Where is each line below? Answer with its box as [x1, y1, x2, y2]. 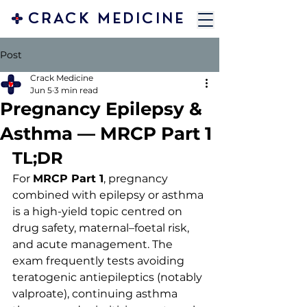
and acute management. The [12, 238, 175, 251]
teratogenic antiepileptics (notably [12, 271, 205, 284]
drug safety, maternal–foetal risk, [12, 221, 192, 234]
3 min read [54, 85, 98, 95]
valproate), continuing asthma [12, 287, 180, 300]
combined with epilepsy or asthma [12, 188, 206, 201]
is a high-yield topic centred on [12, 205, 185, 218]
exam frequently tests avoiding [12, 254, 187, 267]
